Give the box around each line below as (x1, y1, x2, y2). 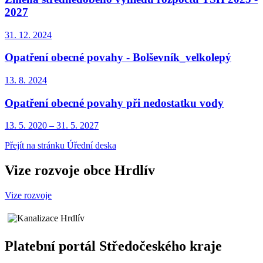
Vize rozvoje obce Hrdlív (5, 163, 155, 178)
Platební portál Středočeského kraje (5, 238, 222, 254)
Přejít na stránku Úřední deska (5, 140, 116, 151)
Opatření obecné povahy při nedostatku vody (5, 96, 224, 109)
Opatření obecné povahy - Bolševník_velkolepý (5, 51, 231, 64)
